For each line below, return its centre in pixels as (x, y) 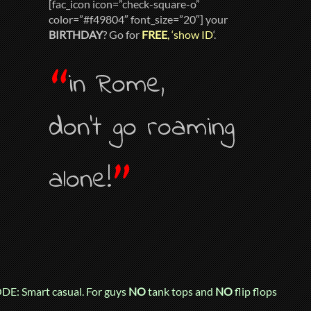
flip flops (255, 291)
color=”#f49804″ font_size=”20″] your (138, 19)
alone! (81, 180)
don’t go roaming (142, 128)
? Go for (123, 35)
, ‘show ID (191, 35)
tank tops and (180, 291)
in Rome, (117, 85)
